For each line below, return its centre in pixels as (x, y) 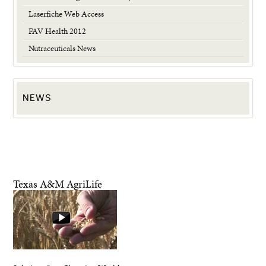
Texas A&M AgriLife (58, 184)
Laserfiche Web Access (66, 14)
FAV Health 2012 (58, 31)
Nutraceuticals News (62, 48)
